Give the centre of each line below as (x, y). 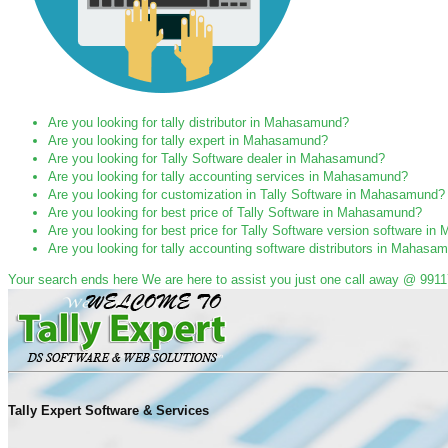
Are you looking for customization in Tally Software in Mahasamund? (246, 194)
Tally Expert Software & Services (108, 411)
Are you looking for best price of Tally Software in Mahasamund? (235, 212)
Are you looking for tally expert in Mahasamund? (188, 140)
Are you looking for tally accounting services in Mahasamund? (228, 176)
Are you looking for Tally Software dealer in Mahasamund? (216, 158)
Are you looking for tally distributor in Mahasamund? (198, 122)
